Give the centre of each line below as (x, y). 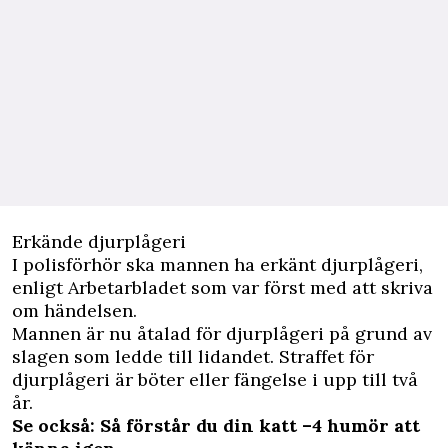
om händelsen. (74, 310)
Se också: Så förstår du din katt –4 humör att (216, 425)
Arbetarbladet (127, 287)
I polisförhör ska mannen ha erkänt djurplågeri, (217, 264)
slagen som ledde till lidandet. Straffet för (193, 356)
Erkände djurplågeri (99, 241)
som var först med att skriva (309, 287)
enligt (40, 287)
